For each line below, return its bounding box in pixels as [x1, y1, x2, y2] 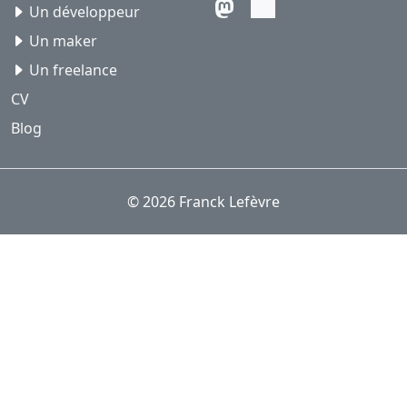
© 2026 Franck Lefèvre [127, 192, 280, 213]
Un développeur [29, 2, 140, 23]
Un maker [29, 31, 97, 52]
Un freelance [29, 60, 117, 81]
